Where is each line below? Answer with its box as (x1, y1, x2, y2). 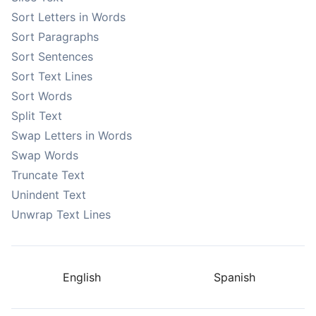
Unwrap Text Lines (11, 207, 111, 221)
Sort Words (11, 89, 72, 103)
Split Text (11, 109, 62, 123)
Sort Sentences (11, 49, 93, 63)
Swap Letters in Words (11, 128, 132, 142)
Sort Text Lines (11, 69, 92, 83)
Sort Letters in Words (11, 10, 126, 24)
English (63, 270, 101, 284)
